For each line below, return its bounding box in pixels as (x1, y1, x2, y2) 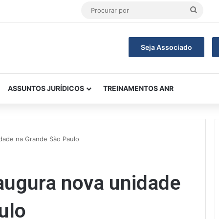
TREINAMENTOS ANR (103, 84, 174, 92)
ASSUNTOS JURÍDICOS (8, 84, 84, 92)
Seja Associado (140, 43, 192, 51)
